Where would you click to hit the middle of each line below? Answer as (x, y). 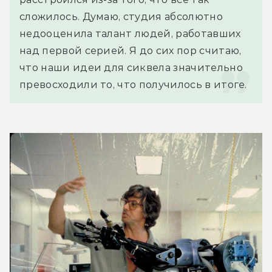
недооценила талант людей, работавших (130, 33)
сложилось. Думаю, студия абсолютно (121, 16)
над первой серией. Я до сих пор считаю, (131, 50)
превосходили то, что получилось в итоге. (133, 84)
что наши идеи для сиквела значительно (131, 67)
